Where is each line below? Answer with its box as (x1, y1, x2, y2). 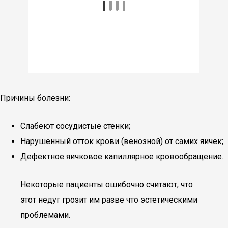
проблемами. (20, 210, 70, 220)
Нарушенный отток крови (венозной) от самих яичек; (20, 136, 223, 146)
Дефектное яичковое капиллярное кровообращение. (20, 152, 223, 161)
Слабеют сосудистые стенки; (20, 121, 130, 131)
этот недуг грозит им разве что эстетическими (20, 195, 197, 205)
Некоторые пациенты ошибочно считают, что (20, 180, 193, 189)
